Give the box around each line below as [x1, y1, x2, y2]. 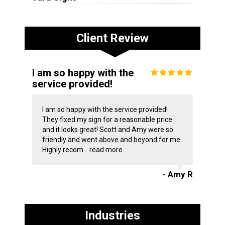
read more [89, 146, 123, 154]
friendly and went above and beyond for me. [42, 136, 182, 144]
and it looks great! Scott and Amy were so [42, 126, 173, 134]
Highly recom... [42, 146, 89, 154]
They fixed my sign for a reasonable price [42, 116, 172, 124]
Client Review [76, 31, 149, 46]
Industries [84, 208, 140, 223]
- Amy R [162, 169, 193, 180]
